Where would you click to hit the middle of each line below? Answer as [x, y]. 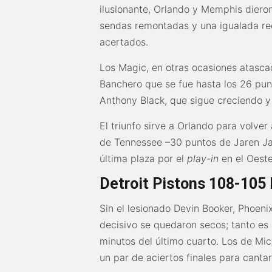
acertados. [124, 42]
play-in [203, 159]
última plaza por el [144, 159]
